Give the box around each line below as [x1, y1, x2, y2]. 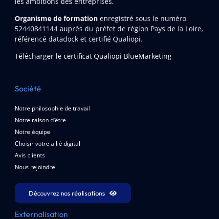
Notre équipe [14, 128, 50, 136]
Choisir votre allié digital [14, 139, 80, 148]
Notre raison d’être [14, 116, 66, 124]
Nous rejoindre [14, 163, 55, 171]
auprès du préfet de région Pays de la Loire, [57, 24, 203, 33]
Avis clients [14, 151, 45, 159]
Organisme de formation [14, 14, 100, 23]
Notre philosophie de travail [14, 104, 90, 112]
